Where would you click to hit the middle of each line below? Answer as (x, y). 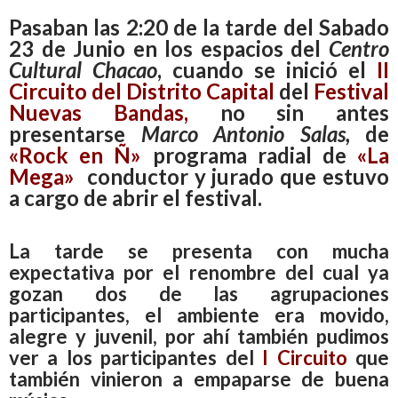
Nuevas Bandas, (99, 112)
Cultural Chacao (83, 69)
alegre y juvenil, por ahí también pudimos (199, 336)
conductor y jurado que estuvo (232, 176)
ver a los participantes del (136, 357)
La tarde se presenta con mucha (199, 251)
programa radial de (250, 155)
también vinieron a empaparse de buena (199, 378)
